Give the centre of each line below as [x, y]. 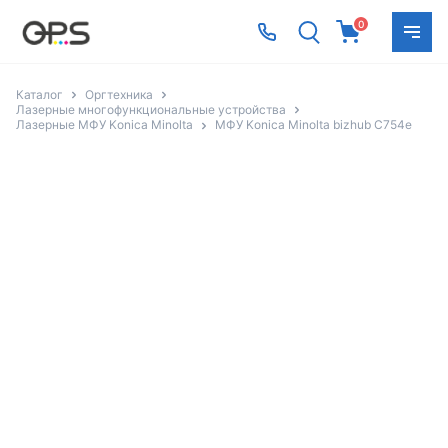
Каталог [39, 94]
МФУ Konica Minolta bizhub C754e [313, 125]
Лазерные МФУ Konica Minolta [104, 125]
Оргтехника [119, 94]
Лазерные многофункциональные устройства [151, 110]
